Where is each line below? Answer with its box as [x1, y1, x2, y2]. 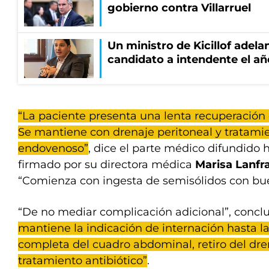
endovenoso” [18, 142, 88, 155]
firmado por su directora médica [18, 158, 195, 171]
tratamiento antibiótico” [18, 254, 147, 267]
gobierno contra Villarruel [107, 1, 251, 14]
